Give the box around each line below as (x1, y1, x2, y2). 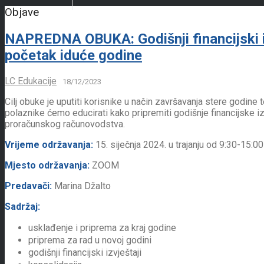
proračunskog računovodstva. (5, 118, 125, 130)
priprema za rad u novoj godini (28, 234, 151, 246)
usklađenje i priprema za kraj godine (28, 222, 176, 233)
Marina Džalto (54, 180, 111, 192)
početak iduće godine (5, 47, 142, 64)
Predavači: (5, 180, 54, 192)
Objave (5, 5, 39, 19)
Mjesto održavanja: (5, 159, 92, 171)
